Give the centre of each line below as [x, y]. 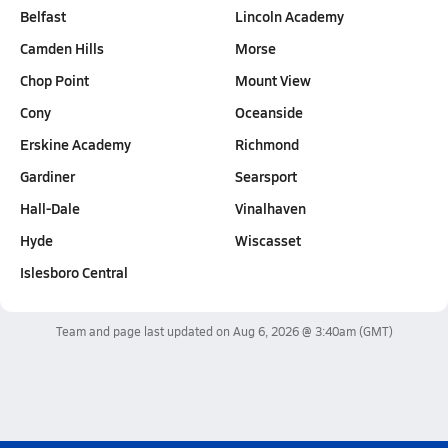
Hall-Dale [50, 208]
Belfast [43, 16]
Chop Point [54, 80]
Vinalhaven [270, 208]
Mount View [273, 80]
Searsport [266, 176]
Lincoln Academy [289, 16]
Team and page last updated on [144, 331]
